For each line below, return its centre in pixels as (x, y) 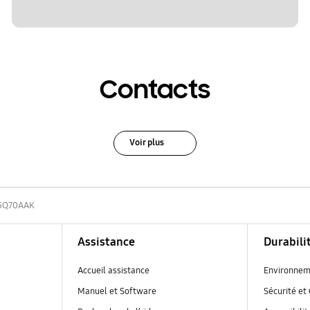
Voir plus (146, 142)
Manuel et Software (117, 291)
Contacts (155, 90)
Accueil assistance (113, 270)
